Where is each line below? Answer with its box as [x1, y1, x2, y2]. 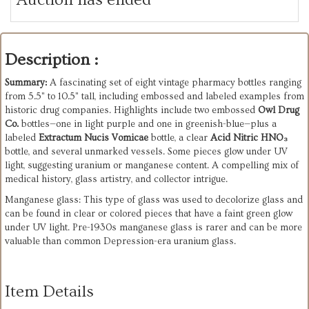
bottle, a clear [148, 132, 210, 144]
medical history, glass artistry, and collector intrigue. [5, 174, 228, 186]
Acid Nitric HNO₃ [210, 132, 288, 144]
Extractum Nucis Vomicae [39, 132, 148, 144]
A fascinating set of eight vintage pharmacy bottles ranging [47, 77, 301, 89]
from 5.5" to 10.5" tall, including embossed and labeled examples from [5, 91, 304, 103]
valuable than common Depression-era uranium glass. [5, 236, 236, 248]
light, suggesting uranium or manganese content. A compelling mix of [5, 160, 299, 172]
